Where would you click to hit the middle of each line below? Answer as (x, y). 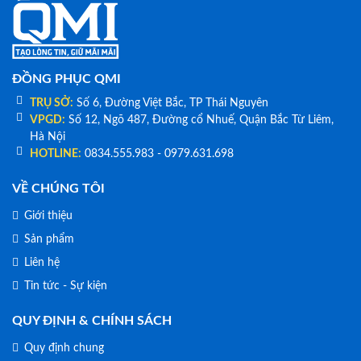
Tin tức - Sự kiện (66, 286)
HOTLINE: (56, 154)
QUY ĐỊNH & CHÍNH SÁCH (92, 321)
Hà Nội (48, 137)
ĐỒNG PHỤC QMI (66, 79)
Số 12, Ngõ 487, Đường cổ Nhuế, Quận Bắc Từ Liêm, (201, 120)
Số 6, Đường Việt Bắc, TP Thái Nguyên (172, 103)
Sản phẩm (49, 239)
